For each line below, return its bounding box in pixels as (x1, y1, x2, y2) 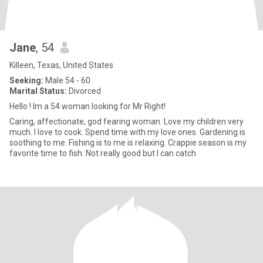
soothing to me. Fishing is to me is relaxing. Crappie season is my (9, 138, 247, 147)
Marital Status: (9, 86, 67, 96)
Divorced (67, 86, 101, 96)
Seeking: (9, 76, 43, 85)
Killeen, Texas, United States (9, 60, 113, 70)
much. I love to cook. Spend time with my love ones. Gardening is (9, 127, 245, 137)
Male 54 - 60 (43, 76, 90, 85)
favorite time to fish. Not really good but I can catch (9, 149, 196, 158)
